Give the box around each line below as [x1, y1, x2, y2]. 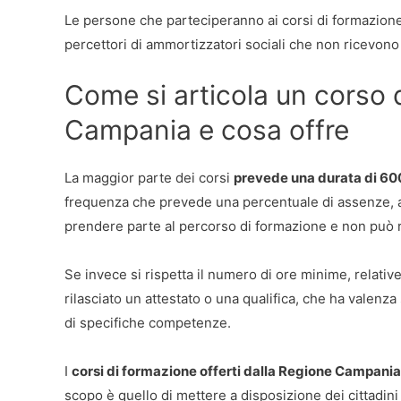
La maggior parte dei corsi [64, 168, 234, 186]
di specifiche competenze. [64, 313, 231, 331]
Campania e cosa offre [64, 113, 349, 146]
